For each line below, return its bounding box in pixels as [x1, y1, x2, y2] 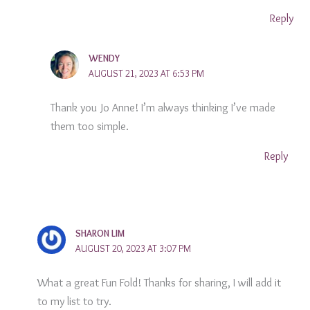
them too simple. [51, 118, 129, 133]
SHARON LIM [75, 227, 125, 239]
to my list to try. [37, 294, 111, 308]
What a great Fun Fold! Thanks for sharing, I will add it [37, 275, 281, 289]
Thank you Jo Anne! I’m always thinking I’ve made [51, 100, 275, 114]
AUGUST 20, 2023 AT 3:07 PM [75, 242, 191, 254]
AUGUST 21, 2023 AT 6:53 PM [89, 67, 205, 79]
